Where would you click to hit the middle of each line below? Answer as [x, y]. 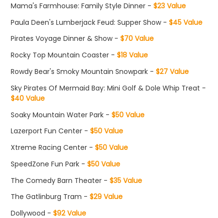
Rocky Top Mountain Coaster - [63, 55]
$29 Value [105, 197]
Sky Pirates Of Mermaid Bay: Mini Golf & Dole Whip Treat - [109, 88]
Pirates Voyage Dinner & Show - [65, 39]
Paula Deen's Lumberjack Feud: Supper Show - [89, 22]
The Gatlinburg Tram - [49, 197]
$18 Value [132, 55]
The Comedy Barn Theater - [59, 180]
